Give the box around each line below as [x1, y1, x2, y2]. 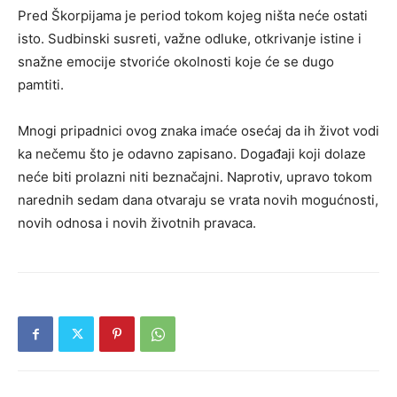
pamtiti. [18, 76, 64, 94]
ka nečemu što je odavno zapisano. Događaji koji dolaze [18, 145, 366, 163]
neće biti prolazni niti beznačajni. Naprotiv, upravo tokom [18, 168, 372, 186]
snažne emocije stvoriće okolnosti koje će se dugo [18, 53, 334, 71]
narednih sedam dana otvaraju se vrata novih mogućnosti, [18, 191, 378, 209]
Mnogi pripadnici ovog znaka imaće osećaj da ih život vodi [18, 122, 379, 140]
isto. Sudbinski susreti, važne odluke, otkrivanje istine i [18, 30, 362, 48]
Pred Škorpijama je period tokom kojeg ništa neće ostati [18, 7, 368, 25]
